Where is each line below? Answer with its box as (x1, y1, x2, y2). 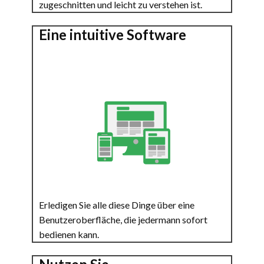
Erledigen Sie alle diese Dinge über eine (39, 199, 194, 210)
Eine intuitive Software (39, 26, 186, 43)
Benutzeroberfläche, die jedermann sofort (39, 214, 207, 225)
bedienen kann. (39, 229, 101, 240)
